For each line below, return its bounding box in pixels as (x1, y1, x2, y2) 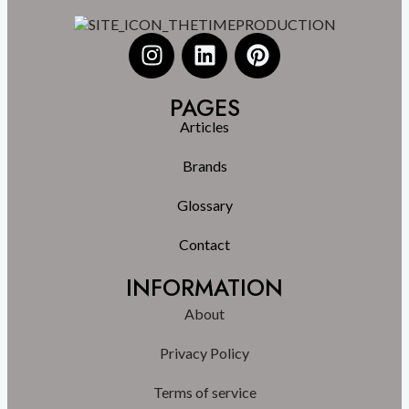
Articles (180, 117, 229, 135)
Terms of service (152, 383, 257, 401)
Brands (182, 156, 227, 174)
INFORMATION (126, 270, 283, 304)
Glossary (176, 195, 233, 214)
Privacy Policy (160, 343, 249, 362)
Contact (179, 235, 230, 253)
